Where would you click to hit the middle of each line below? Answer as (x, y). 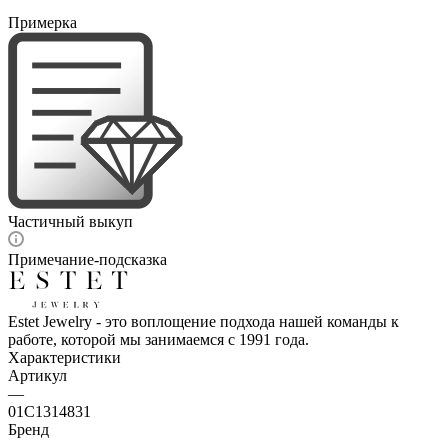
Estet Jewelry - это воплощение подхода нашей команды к (203, 321)
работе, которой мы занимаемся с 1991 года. (158, 339)
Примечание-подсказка (87, 259)
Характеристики (64, 357)
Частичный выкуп (70, 221)
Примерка (42, 22)
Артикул (37, 375)
